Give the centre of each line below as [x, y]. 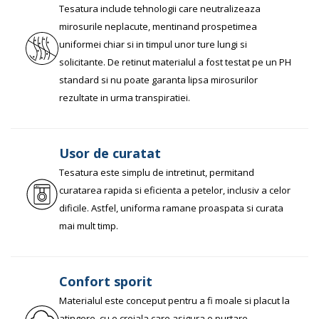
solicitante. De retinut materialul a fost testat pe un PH [175, 62]
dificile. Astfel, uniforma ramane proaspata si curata [171, 208]
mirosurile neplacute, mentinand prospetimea [158, 26]
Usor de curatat [110, 153]
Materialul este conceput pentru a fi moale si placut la [174, 300]
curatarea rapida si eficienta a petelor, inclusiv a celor [175, 190]
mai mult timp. [89, 226]
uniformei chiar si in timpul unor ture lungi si [153, 44]
